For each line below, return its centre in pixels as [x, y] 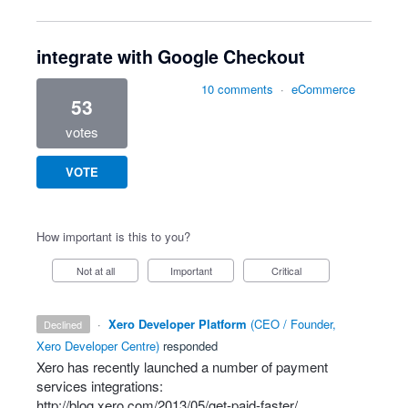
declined [67, 324]
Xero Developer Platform [177, 324]
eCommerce [323, 89]
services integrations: [100, 386]
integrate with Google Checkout [171, 56]
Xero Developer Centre [96, 346]
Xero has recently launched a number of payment [182, 367]
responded [189, 346]
